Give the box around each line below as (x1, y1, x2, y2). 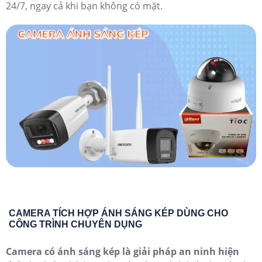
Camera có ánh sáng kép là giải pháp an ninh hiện (6, 244, 239, 258)
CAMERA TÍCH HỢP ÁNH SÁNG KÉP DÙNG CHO (9, 208, 228, 218)
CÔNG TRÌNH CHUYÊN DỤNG (9, 219, 142, 229)
